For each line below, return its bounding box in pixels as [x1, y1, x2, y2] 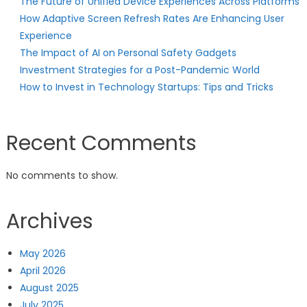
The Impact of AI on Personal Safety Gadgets [19, 46, 236, 60]
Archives [5, 207, 93, 236]
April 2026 [19, 264, 66, 278]
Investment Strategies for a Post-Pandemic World [19, 63, 260, 77]
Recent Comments [5, 129, 197, 158]
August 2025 [19, 281, 79, 295]
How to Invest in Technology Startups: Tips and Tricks [19, 80, 273, 94]
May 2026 [19, 247, 66, 260]
